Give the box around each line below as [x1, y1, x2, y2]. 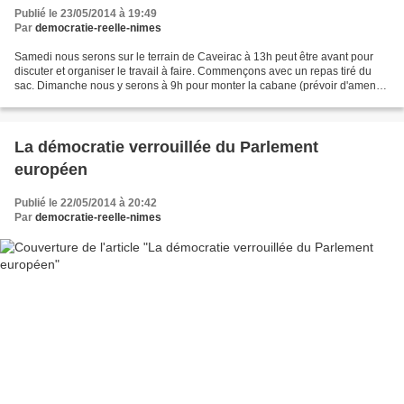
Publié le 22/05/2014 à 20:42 [14, 197, 157, 210]
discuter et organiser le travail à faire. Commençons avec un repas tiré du [14, 65, 372, 78]
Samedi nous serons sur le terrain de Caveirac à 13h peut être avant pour [14, 50, 373, 64]
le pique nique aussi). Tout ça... [14, 94, 166, 107]
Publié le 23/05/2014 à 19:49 [14, 7, 157, 21]
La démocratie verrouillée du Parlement [14, 138, 318, 157]
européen [14, 161, 87, 179]
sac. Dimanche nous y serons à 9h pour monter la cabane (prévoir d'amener [14, 79, 386, 93]
